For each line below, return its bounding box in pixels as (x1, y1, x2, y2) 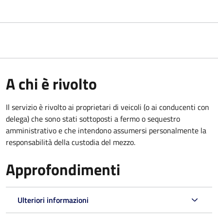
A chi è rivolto (6, 72, 97, 95)
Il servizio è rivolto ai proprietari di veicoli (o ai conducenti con (6, 101, 209, 113)
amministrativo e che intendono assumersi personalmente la (6, 124, 206, 136)
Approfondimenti (6, 157, 120, 181)
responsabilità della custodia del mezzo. (6, 136, 135, 148)
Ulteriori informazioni (18, 194, 89, 206)
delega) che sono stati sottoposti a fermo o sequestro (6, 112, 180, 125)
